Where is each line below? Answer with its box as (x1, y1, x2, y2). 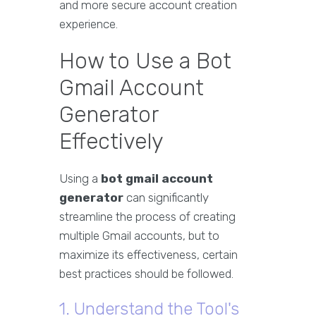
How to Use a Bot (59, 48, 231, 75)
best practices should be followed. (59, 267, 233, 281)
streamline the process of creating (59, 209, 236, 224)
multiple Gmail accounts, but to (59, 229, 219, 243)
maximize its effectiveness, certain (59, 248, 238, 262)
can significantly (123, 190, 209, 205)
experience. (59, 17, 118, 32)
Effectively (59, 128, 163, 155)
